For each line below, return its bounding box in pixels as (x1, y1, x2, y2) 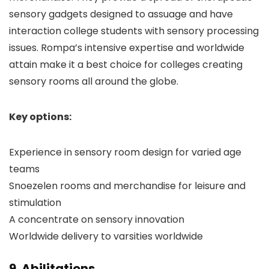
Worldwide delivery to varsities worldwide (9, 229, 203, 243)
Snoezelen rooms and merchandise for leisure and (9, 179, 246, 193)
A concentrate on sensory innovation (9, 213, 184, 226)
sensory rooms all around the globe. (9, 74, 181, 88)
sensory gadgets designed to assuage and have (9, 7, 233, 21)
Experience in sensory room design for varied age (9, 145, 241, 159)
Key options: (9, 110, 73, 124)
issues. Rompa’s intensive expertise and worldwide (9, 41, 244, 55)
